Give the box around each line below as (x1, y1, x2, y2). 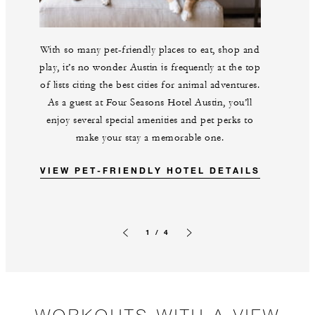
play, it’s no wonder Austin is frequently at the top (39, 61, 260, 75)
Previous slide (121, 238, 167, 247)
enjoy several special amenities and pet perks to (46, 114, 253, 127)
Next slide (185, 238, 217, 247)
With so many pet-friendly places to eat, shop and (39, 44, 260, 57)
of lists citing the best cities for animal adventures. (40, 79, 259, 92)
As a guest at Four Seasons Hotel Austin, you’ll (47, 96, 252, 110)
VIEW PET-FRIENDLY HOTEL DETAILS (39, 165, 260, 176)
